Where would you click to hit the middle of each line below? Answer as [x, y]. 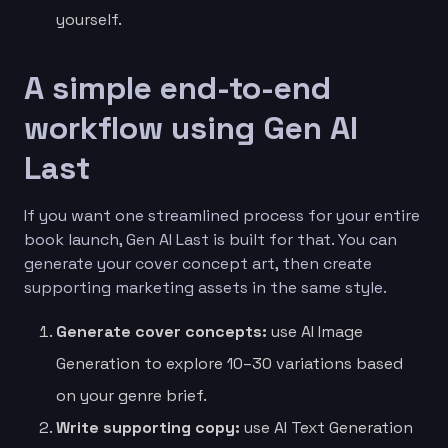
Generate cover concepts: [161, 331]
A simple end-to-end [177, 87]
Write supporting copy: [148, 427]
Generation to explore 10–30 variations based [229, 363]
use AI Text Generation [326, 427]
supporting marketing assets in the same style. [205, 287]
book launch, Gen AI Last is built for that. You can [210, 239]
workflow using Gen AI [191, 127]
